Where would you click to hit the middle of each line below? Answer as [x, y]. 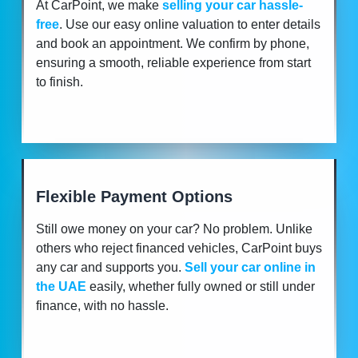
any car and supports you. [109, 267]
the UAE [61, 286]
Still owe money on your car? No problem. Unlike [174, 229]
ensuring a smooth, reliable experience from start [173, 62]
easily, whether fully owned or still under [202, 286]
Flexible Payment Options [134, 196]
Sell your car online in [250, 267]
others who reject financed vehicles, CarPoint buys [179, 248]
